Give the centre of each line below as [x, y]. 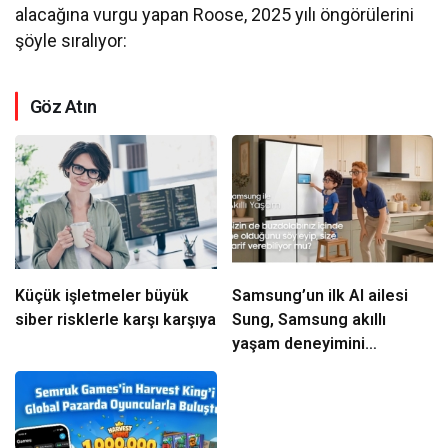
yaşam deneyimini [298, 343]
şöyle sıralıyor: [71, 40]
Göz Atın [63, 106]
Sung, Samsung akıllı [308, 319]
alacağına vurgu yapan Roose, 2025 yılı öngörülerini [215, 14]
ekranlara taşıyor [294, 367]
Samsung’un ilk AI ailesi [319, 295]
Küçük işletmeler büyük [80, 295]
